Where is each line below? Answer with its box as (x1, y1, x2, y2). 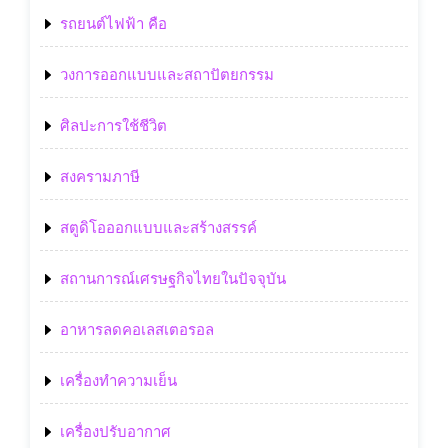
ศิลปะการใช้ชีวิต (60, 116, 167, 135)
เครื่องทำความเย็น (60, 371, 177, 390)
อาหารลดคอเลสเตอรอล (60, 320, 214, 339)
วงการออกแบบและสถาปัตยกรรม (60, 65, 274, 84)
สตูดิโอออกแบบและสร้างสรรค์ (60, 218, 257, 237)
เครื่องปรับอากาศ (60, 422, 171, 441)
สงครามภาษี (60, 167, 140, 186)
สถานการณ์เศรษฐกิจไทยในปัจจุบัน (60, 269, 286, 288)
